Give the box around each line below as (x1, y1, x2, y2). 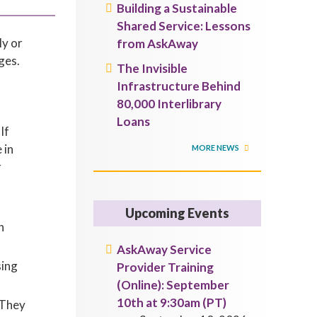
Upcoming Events (125, 205, 230, 221)
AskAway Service (117, 242, 212, 257)
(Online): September (117, 277, 230, 292)
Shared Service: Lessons (117, 18, 251, 33)
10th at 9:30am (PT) (117, 295, 227, 310)
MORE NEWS (192, 143, 241, 152)
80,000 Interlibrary (117, 96, 222, 111)
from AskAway (117, 36, 199, 51)
